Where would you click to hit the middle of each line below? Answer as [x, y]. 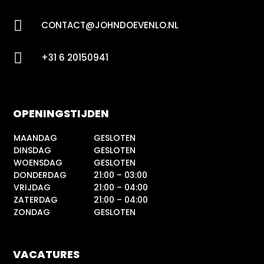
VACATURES [47, 254]
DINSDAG [33, 150]
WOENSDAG [38, 162]
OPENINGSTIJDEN [61, 113]
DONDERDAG [40, 175]
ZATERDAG [36, 199]
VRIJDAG [32, 187]
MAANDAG [36, 138]
